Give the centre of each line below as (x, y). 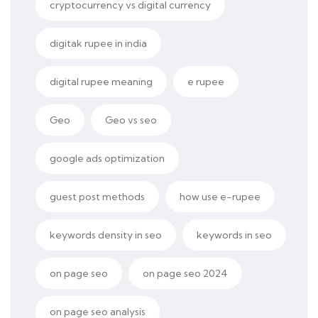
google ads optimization (107, 158)
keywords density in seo (106, 235)
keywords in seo (234, 235)
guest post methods (97, 197)
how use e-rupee (220, 197)
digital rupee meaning (101, 82)
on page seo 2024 (185, 273)
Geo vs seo (131, 120)
